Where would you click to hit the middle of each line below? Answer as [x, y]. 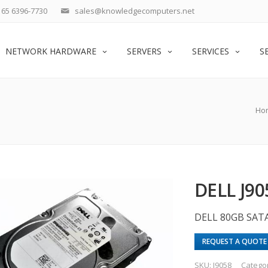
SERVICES [211, 51]
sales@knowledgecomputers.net [135, 11]
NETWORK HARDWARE [51, 51]
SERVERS [144, 51]
